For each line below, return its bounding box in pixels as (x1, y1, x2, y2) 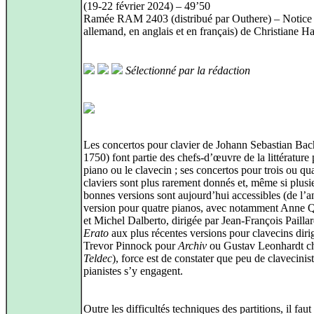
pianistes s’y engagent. (83, 265, 183, 277)
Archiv (178, 240, 207, 252)
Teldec (83, 252, 112, 264)
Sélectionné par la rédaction (125, 64, 250, 76)
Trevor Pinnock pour (83, 240, 178, 252)
